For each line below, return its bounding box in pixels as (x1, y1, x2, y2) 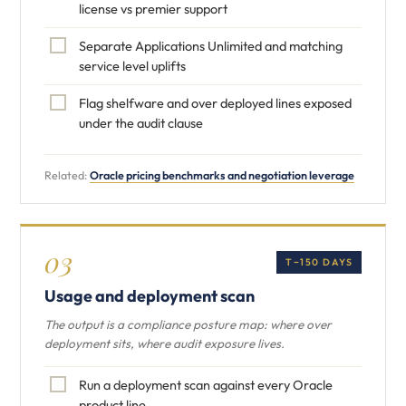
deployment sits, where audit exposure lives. (44, 335, 285, 352)
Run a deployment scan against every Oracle (79, 376, 333, 393)
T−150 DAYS (285, 255, 353, 268)
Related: (44, 168, 90, 182)
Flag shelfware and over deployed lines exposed (79, 94, 352, 111)
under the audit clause (79, 114, 203, 131)
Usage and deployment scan (44, 285, 255, 306)
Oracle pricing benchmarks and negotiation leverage (90, 168, 354, 182)
